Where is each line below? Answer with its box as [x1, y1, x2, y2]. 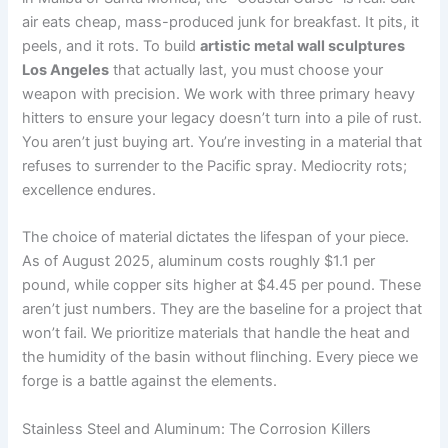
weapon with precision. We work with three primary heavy [22, 84, 416, 103]
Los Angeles [22, 60, 110, 79]
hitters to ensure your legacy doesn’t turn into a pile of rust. [22, 108, 423, 127]
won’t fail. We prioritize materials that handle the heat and [22, 324, 411, 343]
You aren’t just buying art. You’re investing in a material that [22, 132, 423, 151]
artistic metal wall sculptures [200, 36, 406, 55]
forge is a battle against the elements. [22, 372, 278, 391]
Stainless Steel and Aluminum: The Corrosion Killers [22, 419, 372, 438]
